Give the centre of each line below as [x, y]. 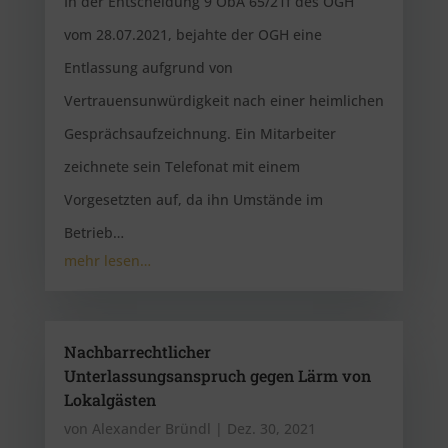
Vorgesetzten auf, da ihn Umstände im [193, 199]
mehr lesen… [107, 260]
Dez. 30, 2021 [271, 428]
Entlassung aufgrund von [148, 67]
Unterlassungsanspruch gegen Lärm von [217, 375]
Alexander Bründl [151, 428]
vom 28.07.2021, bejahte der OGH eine [192, 34]
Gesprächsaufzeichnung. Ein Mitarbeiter [199, 133]
